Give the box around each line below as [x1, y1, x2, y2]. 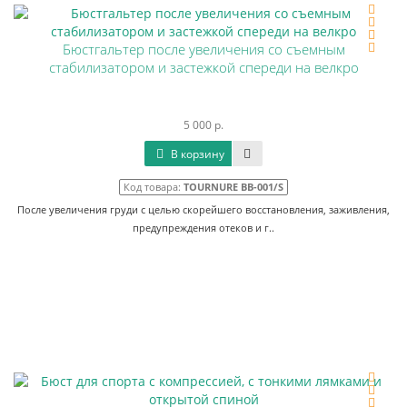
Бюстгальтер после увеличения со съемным [62, 40, 345, 59]
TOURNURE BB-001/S [184, 180, 283, 194]
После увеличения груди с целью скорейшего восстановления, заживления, [17, 203, 390, 216]
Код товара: [124, 180, 184, 194]
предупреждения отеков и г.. [133, 221, 274, 234]
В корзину [168, 146, 224, 162]
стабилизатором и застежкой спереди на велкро [48, 58, 359, 77]
